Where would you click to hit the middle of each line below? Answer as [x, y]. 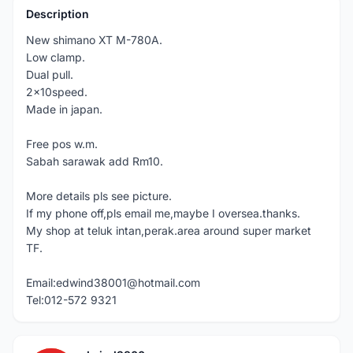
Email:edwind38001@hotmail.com [113, 282]
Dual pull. [50, 74]
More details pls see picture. [99, 196]
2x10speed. [57, 92]
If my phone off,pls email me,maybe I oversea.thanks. [163, 213]
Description [58, 14]
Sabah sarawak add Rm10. [95, 161]
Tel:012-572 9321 [71, 300]
